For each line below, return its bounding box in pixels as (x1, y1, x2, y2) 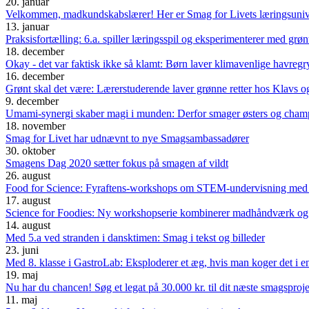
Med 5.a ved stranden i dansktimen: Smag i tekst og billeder (6, 232, 265, 244)
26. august (6, 170, 50, 182)
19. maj (6, 269, 38, 281)
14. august (6, 219, 50, 232)
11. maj (6, 294, 37, 306)
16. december (6, 70, 64, 83)
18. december (6, 46, 64, 58)
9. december (6, 95, 59, 108)
